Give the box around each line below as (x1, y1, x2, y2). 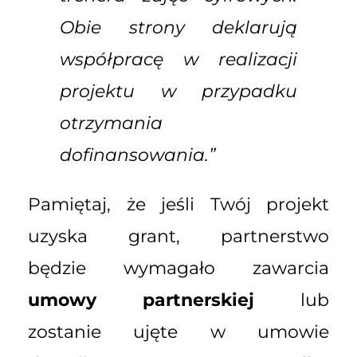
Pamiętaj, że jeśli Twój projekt (28, 193, 329, 215)
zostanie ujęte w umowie (28, 320, 329, 343)
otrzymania (60, 112, 163, 134)
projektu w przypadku (60, 80, 297, 102)
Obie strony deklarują (60, 16, 297, 38)
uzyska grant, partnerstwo (28, 225, 329, 247)
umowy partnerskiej (28, 288, 254, 311)
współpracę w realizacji (60, 48, 297, 70)
